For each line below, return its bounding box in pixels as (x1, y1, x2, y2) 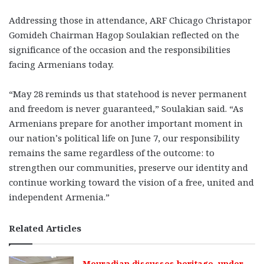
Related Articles (9, 222, 81, 234)
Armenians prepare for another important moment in (9, 117, 243, 129)
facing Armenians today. (9, 58, 114, 70)
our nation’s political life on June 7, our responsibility (9, 131, 239, 144)
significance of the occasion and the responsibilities (9, 43, 230, 55)
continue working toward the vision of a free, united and (9, 176, 254, 188)
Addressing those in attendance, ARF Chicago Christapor (9, 14, 252, 26)
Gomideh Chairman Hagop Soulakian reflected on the (9, 28, 239, 41)
